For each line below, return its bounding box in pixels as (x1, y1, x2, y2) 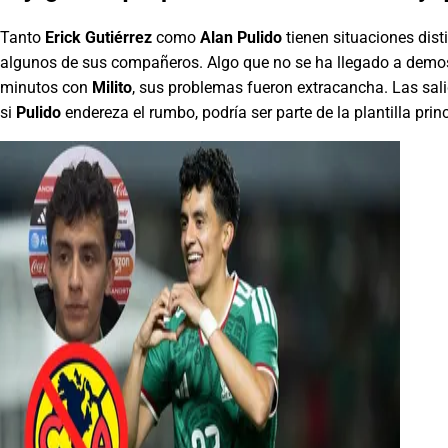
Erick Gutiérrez (45, 27, 152, 47)
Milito (92, 77, 132, 97)
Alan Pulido (200, 27, 282, 47)
